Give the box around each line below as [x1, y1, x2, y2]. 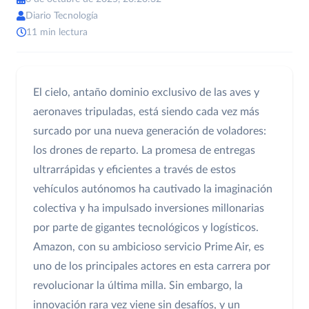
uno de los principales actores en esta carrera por [33, 261, 270, 272]
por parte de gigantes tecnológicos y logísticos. [33, 222, 259, 234]
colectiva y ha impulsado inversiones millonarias [33, 203, 264, 215]
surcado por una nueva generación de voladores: [33, 126, 266, 137]
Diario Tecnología [26, 10, 98, 21]
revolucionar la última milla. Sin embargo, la [33, 280, 243, 292]
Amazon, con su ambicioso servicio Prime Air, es [33, 241, 264, 253]
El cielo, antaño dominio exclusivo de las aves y [33, 87, 259, 99]
